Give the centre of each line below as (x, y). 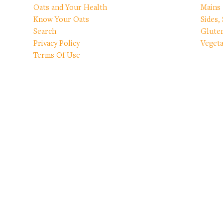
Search (45, 32)
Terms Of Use (57, 56)
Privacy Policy (57, 44)
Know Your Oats (61, 20)
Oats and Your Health (70, 8)
